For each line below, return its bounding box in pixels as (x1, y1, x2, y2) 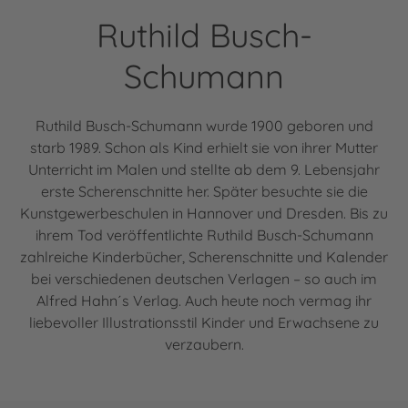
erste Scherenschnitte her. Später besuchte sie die (40, 181, 368, 200)
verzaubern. (164, 334, 244, 353)
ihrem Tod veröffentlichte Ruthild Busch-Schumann (35, 225, 373, 244)
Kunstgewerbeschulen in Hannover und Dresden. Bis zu (20, 203, 388, 222)
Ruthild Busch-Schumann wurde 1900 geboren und (35, 116, 373, 135)
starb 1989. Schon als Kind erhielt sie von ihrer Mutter (30, 138, 378, 157)
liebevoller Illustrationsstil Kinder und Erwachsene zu (29, 312, 379, 331)
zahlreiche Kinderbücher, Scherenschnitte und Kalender (20, 247, 388, 266)
